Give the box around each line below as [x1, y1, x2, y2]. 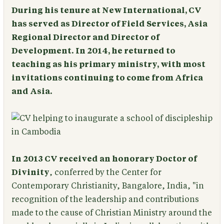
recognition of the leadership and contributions [11, 195, 199, 203]
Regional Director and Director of [11, 33, 159, 41]
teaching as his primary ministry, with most [11, 60, 205, 68]
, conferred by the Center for [49, 168, 161, 176]
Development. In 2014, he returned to [11, 46, 175, 55]
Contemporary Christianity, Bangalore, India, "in [11, 181, 204, 190]
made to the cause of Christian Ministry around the [11, 208, 212, 217]
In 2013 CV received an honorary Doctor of [11, 154, 197, 163]
